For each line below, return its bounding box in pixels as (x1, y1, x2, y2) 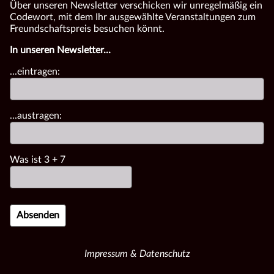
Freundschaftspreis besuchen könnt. (10, 23, 165, 34)
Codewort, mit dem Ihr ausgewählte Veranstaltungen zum (10, 12, 256, 22)
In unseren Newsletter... (10, 45, 111, 55)
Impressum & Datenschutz (84, 248, 190, 259)
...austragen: (10, 110, 62, 120)
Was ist (10, 154, 44, 165)
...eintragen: (10, 66, 60, 76)
